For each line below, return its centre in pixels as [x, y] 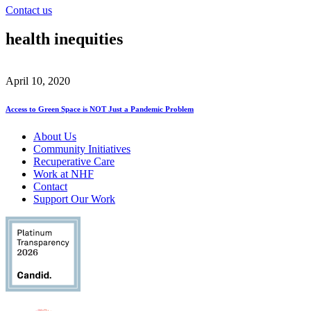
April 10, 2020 [38, 81]
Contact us [29, 10]
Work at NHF [64, 174]
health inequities [64, 39]
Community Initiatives [82, 149]
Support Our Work [74, 199]
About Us [55, 137]
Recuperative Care [74, 162]
